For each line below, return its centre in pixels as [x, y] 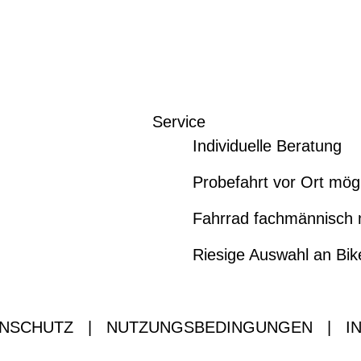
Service [179, 122]
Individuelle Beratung [267, 146]
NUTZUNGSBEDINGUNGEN [209, 327]
